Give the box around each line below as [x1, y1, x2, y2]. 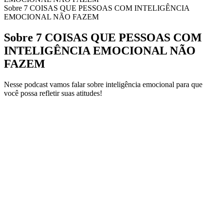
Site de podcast [4, 97, 50, 106]
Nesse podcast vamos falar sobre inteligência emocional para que [4, 80, 202, 89]
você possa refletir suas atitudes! [4, 89, 102, 97]
